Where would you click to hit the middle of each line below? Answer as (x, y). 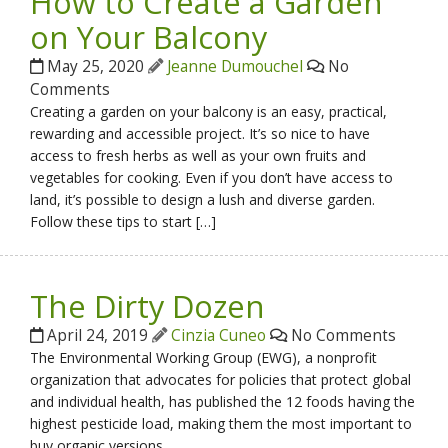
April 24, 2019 (98, 336)
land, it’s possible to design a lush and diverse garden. (203, 200)
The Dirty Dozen (148, 306)
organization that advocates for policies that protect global (221, 380)
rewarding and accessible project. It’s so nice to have (200, 134)
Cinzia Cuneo (219, 336)
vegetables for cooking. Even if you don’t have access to (212, 178)
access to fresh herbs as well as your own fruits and (198, 156)
